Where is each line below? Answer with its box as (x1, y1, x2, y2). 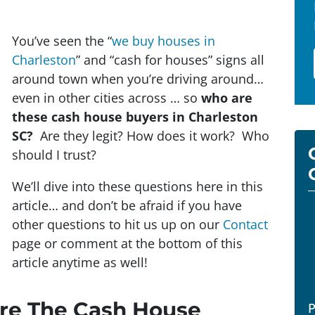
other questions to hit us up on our (12, 215, 223, 233)
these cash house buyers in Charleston (12, 108, 258, 125)
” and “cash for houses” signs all (76, 51, 264, 68)
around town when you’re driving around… (12, 70, 264, 87)
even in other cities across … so (12, 89, 201, 106)
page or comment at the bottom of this (12, 234, 243, 252)
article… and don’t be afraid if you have (12, 196, 242, 214)
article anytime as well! (12, 253, 148, 271)
